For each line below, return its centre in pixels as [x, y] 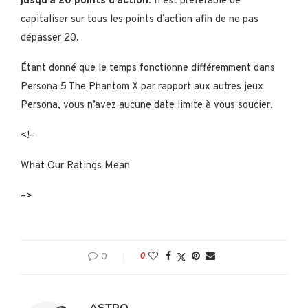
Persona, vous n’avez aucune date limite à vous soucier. [147, 106]
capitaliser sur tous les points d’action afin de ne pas [140, 20]
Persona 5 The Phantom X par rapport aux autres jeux [142, 87]
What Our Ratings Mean [75, 166]
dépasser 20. [50, 38]
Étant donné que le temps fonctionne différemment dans [148, 69]
